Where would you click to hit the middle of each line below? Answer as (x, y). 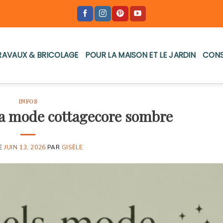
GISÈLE (72, 147)
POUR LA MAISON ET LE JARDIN (141, 55)
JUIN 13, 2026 (25, 147)
